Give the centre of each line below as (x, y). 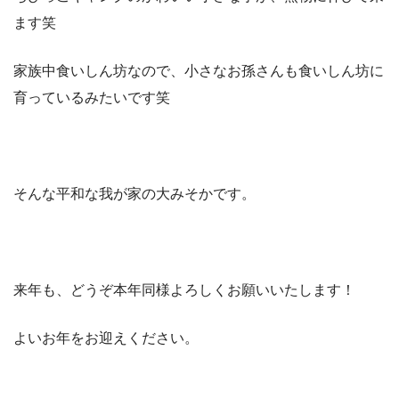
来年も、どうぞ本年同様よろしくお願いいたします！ (184, 290)
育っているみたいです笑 (92, 98)
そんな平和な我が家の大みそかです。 (134, 194)
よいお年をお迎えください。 (106, 338)
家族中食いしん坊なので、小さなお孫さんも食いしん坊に (199, 71)
